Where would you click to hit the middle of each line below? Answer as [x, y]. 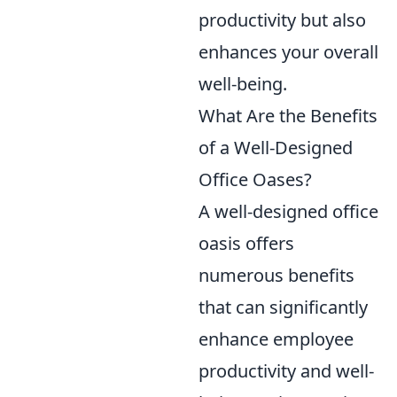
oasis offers [246, 244]
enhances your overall [288, 52]
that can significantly [283, 307]
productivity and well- [286, 371]
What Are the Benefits [288, 116]
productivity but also [282, 20]
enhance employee [276, 339]
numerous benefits [276, 276]
